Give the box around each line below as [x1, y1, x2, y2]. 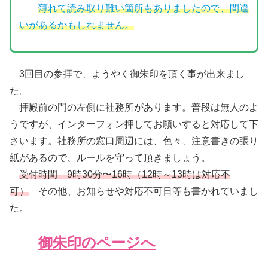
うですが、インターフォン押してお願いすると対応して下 [10, 118, 258, 129]
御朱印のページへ [38, 234, 156, 251]
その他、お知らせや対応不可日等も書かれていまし [29, 185, 258, 196]
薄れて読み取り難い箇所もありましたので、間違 [38, 2, 249, 13]
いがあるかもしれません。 [19, 19, 134, 30]
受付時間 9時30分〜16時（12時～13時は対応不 [19, 169, 230, 179]
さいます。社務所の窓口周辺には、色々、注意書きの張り [10, 135, 258, 146]
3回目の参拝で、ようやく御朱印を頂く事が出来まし [10, 68, 245, 79]
